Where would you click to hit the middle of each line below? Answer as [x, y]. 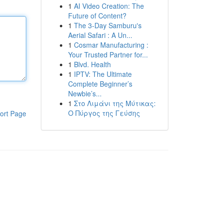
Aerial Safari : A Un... [100, 35]
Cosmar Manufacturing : [111, 45]
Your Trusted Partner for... [108, 54]
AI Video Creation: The [109, 6]
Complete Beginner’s [100, 84]
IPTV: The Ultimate [103, 74]
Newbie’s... [85, 93]
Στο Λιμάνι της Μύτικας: [115, 103]
